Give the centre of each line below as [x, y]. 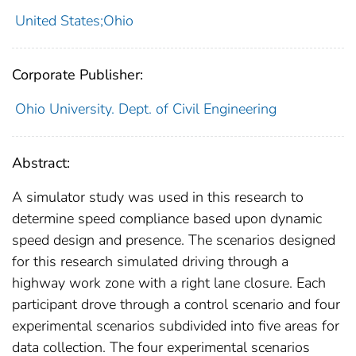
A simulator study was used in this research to [158, 197]
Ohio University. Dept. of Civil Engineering [145, 109]
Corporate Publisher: [77, 75]
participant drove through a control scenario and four [176, 305]
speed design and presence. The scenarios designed [174, 240]
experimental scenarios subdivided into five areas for [176, 326]
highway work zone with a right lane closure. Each [169, 283]
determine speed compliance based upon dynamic [167, 219]
